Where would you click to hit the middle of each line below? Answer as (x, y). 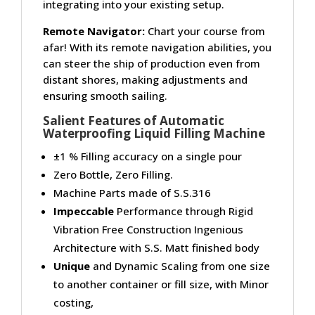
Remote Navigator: (95, 31)
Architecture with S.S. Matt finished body (156, 247)
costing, (73, 302)
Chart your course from (206, 31)
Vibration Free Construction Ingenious (148, 229)
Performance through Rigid (184, 211)
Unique (72, 265)
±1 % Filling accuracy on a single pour (148, 156)
